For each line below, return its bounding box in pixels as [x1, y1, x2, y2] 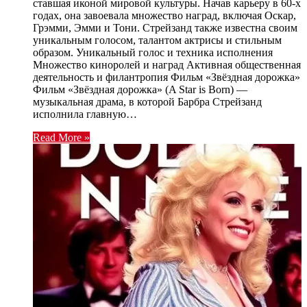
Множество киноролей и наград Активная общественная [33, 58, 301, 71]
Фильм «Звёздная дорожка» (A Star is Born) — [33, 83, 247, 95]
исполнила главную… [33, 108, 137, 120]
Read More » [33, 131, 90, 143]
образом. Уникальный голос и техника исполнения [33, 46, 273, 58]
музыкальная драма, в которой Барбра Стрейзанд [33, 95, 262, 108]
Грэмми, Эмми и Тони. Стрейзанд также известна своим [33, 21, 297, 34]
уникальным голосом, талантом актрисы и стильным [33, 34, 282, 46]
